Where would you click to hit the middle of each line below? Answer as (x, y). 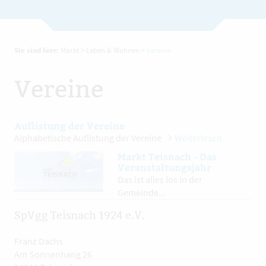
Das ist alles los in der (160, 180)
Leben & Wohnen (113, 50)
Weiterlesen (199, 138)
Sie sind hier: (37, 50)
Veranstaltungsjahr (164, 167)
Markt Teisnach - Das (167, 157)
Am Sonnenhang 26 (53, 254)
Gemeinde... (142, 193)
